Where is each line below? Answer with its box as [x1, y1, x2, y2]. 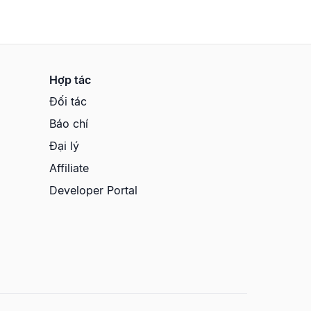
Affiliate [49, 160, 90, 175]
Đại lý [49, 138, 80, 153]
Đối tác [49, 94, 87, 108]
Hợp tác [49, 72, 92, 87]
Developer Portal [49, 183, 138, 197]
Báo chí [49, 116, 89, 131]
